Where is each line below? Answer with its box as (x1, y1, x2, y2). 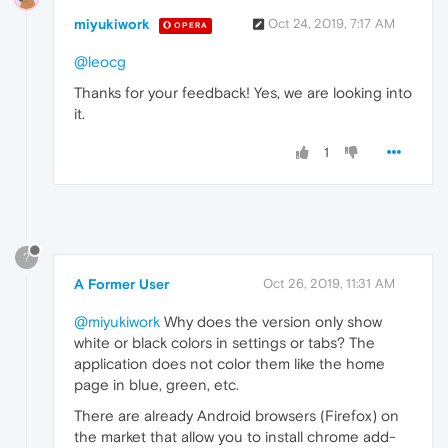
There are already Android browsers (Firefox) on (74, 407, 399, 425)
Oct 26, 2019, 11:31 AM (263, 276, 395, 292)
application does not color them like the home (74, 355, 385, 373)
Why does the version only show (160, 313, 382, 331)
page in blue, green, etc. (74, 376, 239, 394)
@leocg (74, 53, 126, 71)
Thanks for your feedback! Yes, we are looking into (74, 84, 412, 102)
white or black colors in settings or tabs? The (74, 334, 375, 352)
